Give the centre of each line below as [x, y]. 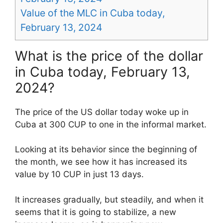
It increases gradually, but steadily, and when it [109, 199]
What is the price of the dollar [109, 56]
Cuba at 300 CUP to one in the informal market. [111, 124]
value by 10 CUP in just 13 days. [79, 174]
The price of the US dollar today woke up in [102, 112]
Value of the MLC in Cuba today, [93, 13]
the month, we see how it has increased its [101, 162]
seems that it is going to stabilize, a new [96, 212]
